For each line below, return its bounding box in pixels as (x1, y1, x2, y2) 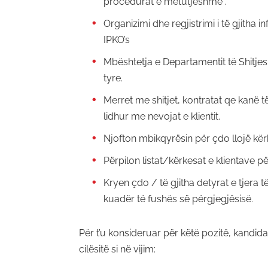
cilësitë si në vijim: (79, 243, 156, 255)
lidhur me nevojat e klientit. (103, 110, 220, 122)
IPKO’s (103, 33, 130, 45)
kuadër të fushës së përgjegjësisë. (103, 193, 253, 205)
